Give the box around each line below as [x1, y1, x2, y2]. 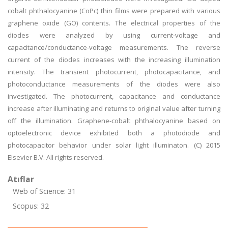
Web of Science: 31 [13, 186, 76, 196]
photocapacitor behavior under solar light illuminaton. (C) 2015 [8, 140, 220, 150]
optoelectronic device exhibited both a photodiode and [8, 128, 220, 137]
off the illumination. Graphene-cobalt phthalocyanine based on [8, 116, 220, 125]
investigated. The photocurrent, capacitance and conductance [8, 92, 220, 101]
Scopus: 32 [13, 201, 49, 211]
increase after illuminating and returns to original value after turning [8, 104, 220, 113]
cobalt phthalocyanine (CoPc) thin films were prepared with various [8, 6, 220, 15]
